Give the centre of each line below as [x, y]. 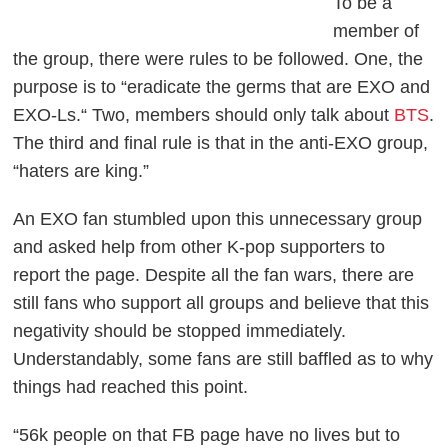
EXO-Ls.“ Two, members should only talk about [204, 114]
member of [376, 30]
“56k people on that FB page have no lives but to [207, 434]
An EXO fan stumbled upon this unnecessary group [218, 218]
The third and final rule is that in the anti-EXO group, [221, 142]
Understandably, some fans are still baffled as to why [223, 358]
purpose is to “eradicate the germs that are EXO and [222, 86]
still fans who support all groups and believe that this [221, 302]
